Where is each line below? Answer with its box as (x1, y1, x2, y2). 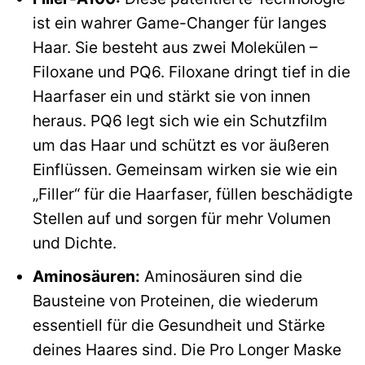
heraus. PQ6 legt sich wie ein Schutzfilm (32, 110, 328, 130)
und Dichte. (32, 232, 117, 253)
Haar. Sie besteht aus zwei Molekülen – (32, 37, 318, 57)
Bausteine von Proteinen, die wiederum (32, 291, 319, 311)
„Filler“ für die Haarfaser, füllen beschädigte (32, 183, 353, 204)
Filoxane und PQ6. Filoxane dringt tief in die (32, 61, 350, 81)
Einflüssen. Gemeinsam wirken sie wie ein (32, 159, 337, 179)
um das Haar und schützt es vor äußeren (32, 134, 329, 155)
